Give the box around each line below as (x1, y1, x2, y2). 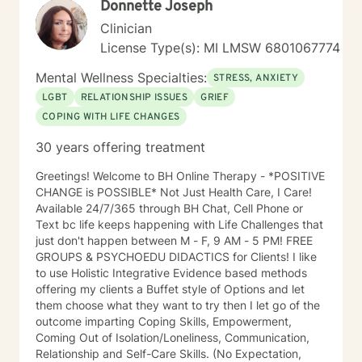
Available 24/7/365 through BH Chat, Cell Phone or (36, 201, 303, 215)
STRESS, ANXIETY (213, 72, 298, 85)
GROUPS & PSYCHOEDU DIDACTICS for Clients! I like (36, 250, 293, 263)
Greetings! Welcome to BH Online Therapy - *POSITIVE (36, 169, 93, 183)
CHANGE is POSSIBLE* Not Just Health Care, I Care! (36, 185, 160, 199)
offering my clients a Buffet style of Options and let (36, 282, 305, 296)
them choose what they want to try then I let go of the (36, 298, 320, 312)
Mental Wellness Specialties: (36, 69, 207, 86)
